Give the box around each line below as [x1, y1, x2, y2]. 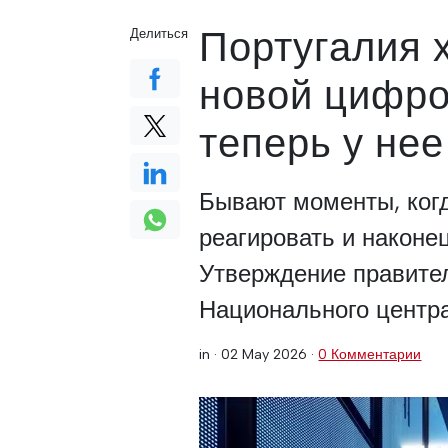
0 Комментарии [318, 345, 422, 363]
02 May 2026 [221, 345, 308, 363]
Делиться [130, 26, 188, 41]
